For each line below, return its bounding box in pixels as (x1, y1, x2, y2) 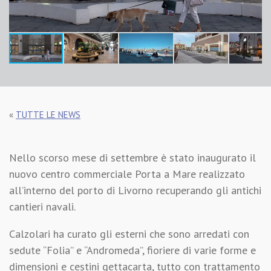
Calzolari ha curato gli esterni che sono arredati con (9, 227, 249, 241)
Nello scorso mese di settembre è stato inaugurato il (9, 151, 256, 165)
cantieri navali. (9, 200, 76, 214)
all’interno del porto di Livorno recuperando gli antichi (9, 183, 261, 198)
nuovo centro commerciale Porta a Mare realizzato (9, 167, 245, 181)
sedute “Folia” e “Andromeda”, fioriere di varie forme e (9, 243, 256, 258)
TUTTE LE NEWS (16, 109, 80, 121)
